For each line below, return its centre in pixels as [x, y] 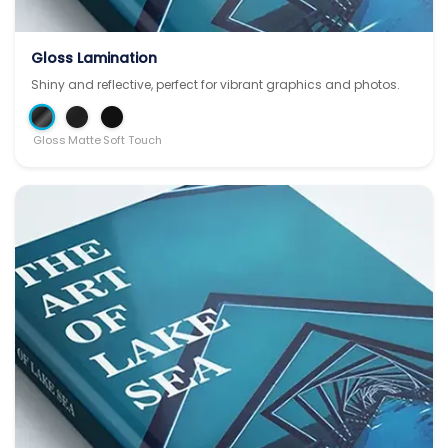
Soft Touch [132, 139]
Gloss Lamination [94, 57]
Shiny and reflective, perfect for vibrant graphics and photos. [215, 84]
